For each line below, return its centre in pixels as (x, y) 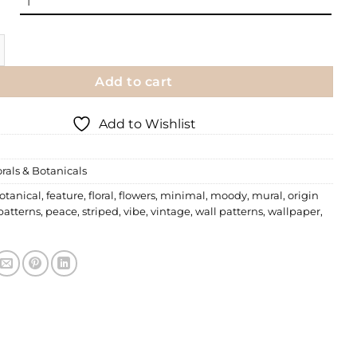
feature (65, 195)
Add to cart (134, 82)
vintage (171, 211)
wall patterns (229, 211)
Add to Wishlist (147, 124)
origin (303, 195)
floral (101, 195)
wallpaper (294, 211)
